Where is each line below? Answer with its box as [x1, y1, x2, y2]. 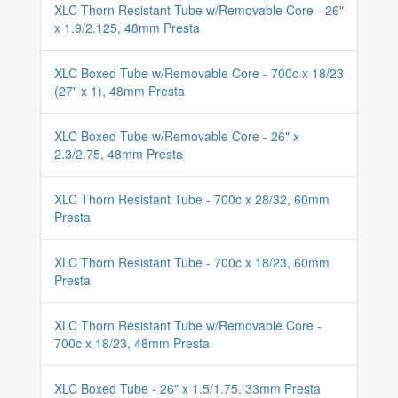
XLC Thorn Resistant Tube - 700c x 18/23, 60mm [54, 253, 330, 271]
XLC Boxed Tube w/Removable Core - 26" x [54, 127, 299, 145]
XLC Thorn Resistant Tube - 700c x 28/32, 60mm [54, 190, 330, 208]
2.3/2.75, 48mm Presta [54, 145, 183, 163]
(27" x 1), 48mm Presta [54, 82, 185, 99]
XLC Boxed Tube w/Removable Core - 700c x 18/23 [54, 64, 344, 82]
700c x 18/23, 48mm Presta [54, 334, 210, 352]
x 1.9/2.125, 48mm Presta [54, 19, 200, 36]
